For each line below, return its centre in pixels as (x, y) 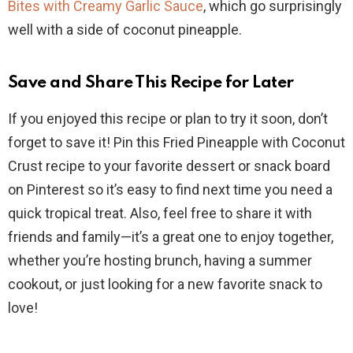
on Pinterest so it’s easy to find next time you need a (170, 190)
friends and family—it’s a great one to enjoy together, (171, 237)
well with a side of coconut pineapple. (125, 30)
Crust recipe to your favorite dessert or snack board (169, 166)
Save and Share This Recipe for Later (151, 84)
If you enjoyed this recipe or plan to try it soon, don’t (168, 119)
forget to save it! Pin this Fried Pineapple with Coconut (176, 143)
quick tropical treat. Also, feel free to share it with (160, 214)
